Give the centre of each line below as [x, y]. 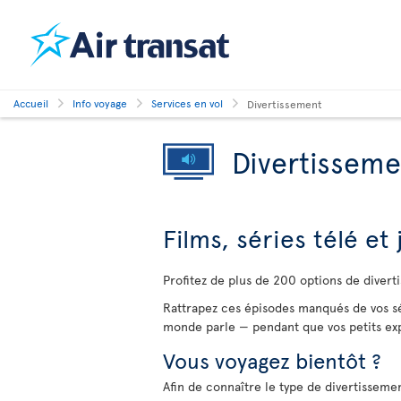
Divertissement [285, 103]
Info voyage [100, 103]
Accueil [31, 103]
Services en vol [187, 103]
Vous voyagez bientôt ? [272, 360]
